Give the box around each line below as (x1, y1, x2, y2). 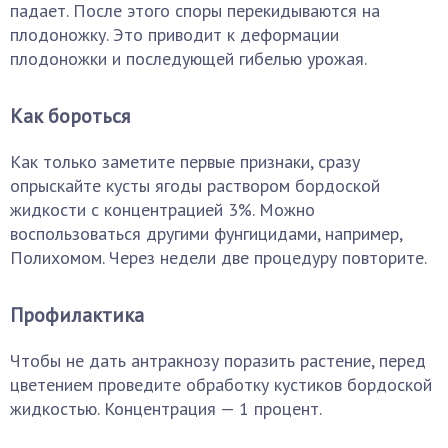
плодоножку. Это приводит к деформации (10, 23, 339, 46)
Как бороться (10, 103, 130, 129)
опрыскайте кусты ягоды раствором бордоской (10, 174, 380, 197)
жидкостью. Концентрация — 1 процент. (10, 397, 322, 420)
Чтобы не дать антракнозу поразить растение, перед (10, 349, 426, 372)
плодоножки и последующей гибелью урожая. (10, 47, 367, 70)
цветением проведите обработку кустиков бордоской (10, 373, 432, 396)
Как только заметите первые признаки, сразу (10, 150, 360, 173)
